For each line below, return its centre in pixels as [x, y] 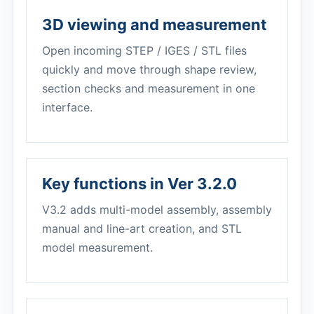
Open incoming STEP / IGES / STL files [144, 50]
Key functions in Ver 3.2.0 [139, 184]
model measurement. [97, 247]
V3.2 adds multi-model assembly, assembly [157, 210]
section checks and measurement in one [149, 88]
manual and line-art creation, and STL [142, 228]
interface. [67, 107]
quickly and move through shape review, [149, 69]
